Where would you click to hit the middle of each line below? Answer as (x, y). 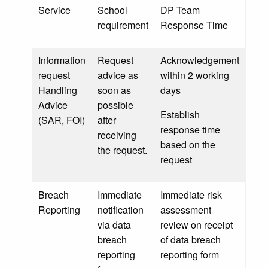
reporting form (190, 255)
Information (62, 60)
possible (115, 105)
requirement (123, 25)
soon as (114, 90)
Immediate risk (191, 195)
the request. (122, 150)
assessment (186, 210)
